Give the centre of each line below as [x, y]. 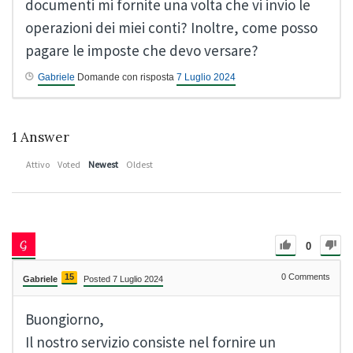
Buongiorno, [65, 320]
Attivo [38, 165]
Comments [308, 277]
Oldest [139, 165]
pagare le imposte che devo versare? [142, 51]
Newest [103, 165]
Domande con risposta [126, 78]
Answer [43, 137]
